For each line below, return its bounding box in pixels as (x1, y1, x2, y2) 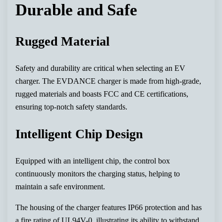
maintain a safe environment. (15, 181, 106, 191)
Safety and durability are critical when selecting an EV (15, 63, 186, 73)
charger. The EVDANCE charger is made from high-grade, (15, 76, 202, 86)
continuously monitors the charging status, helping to (15, 168, 180, 178)
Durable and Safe (15, 1, 138, 19)
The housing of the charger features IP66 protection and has (15, 202, 202, 212)
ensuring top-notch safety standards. (15, 102, 128, 111)
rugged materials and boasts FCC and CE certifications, (15, 89, 189, 99)
